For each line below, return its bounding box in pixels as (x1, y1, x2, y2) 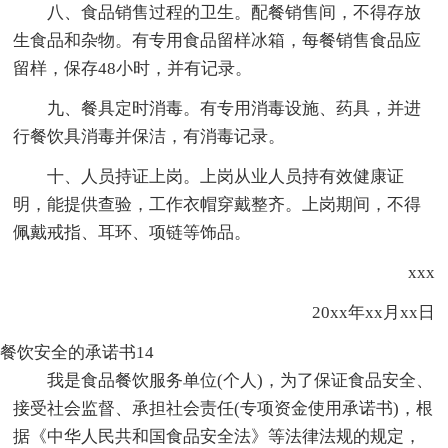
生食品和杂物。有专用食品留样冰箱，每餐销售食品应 (13, 30, 422, 50)
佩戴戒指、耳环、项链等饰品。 (13, 222, 252, 242)
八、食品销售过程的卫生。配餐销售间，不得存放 (47, 2, 422, 22)
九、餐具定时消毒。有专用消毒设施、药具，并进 (47, 98, 422, 118)
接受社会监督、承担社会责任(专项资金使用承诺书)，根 (13, 398, 434, 418)
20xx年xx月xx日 (277, 302, 435, 322)
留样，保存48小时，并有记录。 (13, 58, 253, 78)
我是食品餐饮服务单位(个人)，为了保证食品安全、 (47, 370, 434, 390)
